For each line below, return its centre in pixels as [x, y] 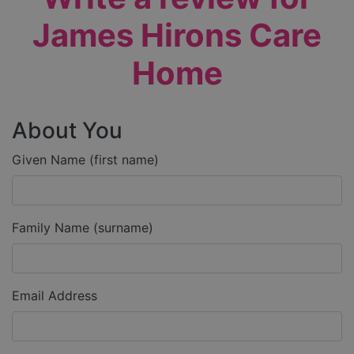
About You [67, 131]
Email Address [55, 296]
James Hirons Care [177, 36]
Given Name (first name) [85, 160]
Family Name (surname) [83, 228]
